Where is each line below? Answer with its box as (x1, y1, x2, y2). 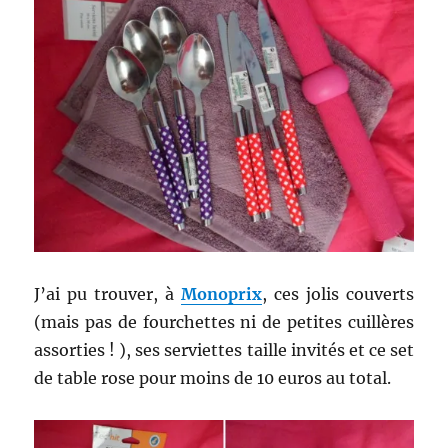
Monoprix (180, 284, 262, 305)
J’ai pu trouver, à (34, 284, 181, 305)
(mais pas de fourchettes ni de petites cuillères (34, 312, 414, 333)
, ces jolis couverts (261, 284, 414, 305)
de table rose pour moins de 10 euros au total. (34, 368, 392, 389)
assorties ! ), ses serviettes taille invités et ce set (34, 340, 414, 361)
